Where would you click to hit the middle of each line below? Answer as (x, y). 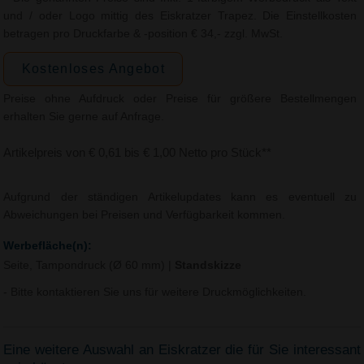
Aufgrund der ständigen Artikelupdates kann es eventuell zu (180, 197)
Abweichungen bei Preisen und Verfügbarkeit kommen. (145, 215)
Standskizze (208, 266)
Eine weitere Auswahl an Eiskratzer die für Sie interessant (182, 349)
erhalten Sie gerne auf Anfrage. (84, 117)
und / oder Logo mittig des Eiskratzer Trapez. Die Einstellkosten (180, 15)
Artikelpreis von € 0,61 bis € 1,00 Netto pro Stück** (138, 153)
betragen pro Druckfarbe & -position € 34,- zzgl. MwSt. (143, 33)
